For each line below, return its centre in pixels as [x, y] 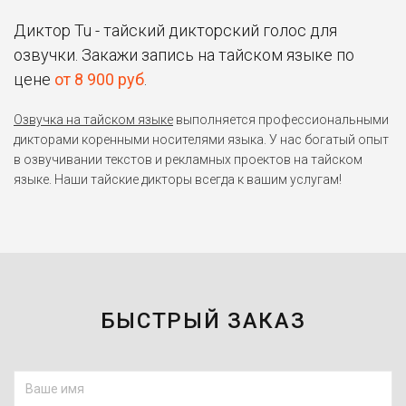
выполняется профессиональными [281, 119]
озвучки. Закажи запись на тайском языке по [184, 54]
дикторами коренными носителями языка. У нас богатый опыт [201, 139]
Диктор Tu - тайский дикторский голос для [175, 30]
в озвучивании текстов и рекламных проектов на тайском [188, 159]
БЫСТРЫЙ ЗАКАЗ [203, 320]
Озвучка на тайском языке [93, 119]
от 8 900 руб [99, 79]
